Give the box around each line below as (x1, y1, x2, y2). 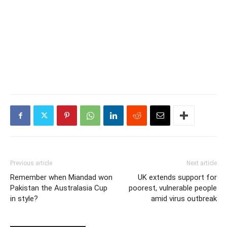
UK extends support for (138, 173, 217, 182)
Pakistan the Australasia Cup (10, 183, 107, 193)
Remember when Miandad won (10, 173, 112, 182)
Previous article (10, 160, 52, 167)
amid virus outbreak (151, 194, 217, 204)
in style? (10, 194, 38, 204)
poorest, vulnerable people (129, 183, 217, 193)
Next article (186, 160, 217, 167)
